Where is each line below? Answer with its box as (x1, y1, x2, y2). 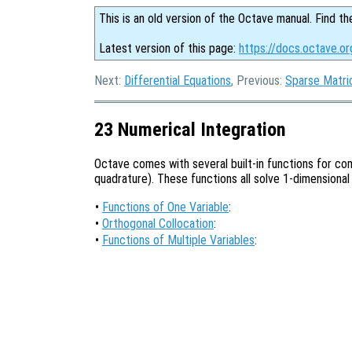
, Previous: (231, 73, 285, 88)
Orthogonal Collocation (102, 215, 214, 231)
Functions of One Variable (102, 199, 229, 214)
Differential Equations (124, 73, 231, 88)
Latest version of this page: (99, 41, 239, 56)
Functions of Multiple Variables (102, 232, 255, 247)
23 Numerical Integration (94, 118, 286, 141)
